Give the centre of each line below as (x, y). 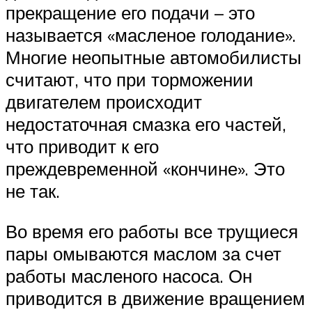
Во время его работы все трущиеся (152, 231)
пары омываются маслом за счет (143, 253)
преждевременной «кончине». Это (145, 169)
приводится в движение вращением (155, 298)
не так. (33, 191)
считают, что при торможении (130, 80)
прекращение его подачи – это (130, 13)
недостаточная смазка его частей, (146, 124)
